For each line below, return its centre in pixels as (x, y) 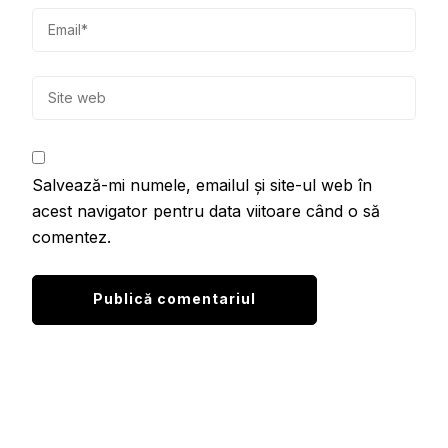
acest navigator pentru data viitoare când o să (206, 210)
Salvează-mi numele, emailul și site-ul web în (202, 184)
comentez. (71, 236)
